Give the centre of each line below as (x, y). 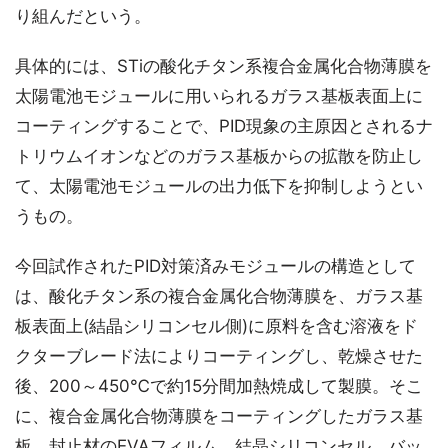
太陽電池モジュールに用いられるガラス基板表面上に (219, 96)
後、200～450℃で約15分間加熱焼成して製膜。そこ (219, 386)
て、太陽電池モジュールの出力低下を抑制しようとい (219, 186)
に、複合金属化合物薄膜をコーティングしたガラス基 (219, 416)
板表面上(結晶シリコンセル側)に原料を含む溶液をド (216, 326)
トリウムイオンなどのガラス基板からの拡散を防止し (219, 156)
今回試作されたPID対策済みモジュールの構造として (215, 266)
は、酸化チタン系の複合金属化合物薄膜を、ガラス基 (219, 296)
